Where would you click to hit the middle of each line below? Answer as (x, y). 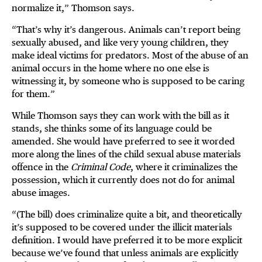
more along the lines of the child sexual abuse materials (126, 154)
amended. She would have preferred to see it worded (123, 142)
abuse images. (41, 193)
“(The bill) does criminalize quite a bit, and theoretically (127, 215)
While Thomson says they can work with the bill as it (120, 116)
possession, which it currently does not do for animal (123, 180)
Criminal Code (101, 167)
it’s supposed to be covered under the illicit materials (122, 227)
